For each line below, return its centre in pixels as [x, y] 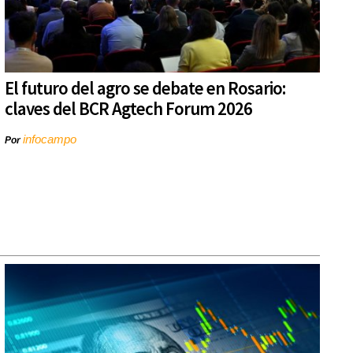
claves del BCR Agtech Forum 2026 [128, 109]
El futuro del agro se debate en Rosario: [145, 88]
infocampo [50, 139]
